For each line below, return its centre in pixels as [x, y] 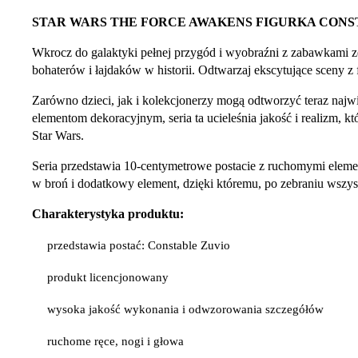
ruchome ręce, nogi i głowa [116, 342]
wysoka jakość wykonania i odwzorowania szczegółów [186, 310]
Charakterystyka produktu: [108, 213]
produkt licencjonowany [108, 277]
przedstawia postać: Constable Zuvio [139, 245]
